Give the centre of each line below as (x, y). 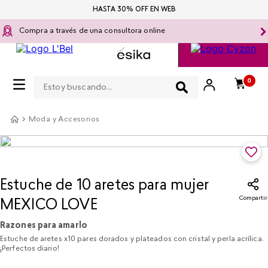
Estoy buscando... (73, 76)
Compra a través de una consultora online (92, 31)
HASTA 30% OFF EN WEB (134, 10)
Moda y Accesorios (64, 120)
